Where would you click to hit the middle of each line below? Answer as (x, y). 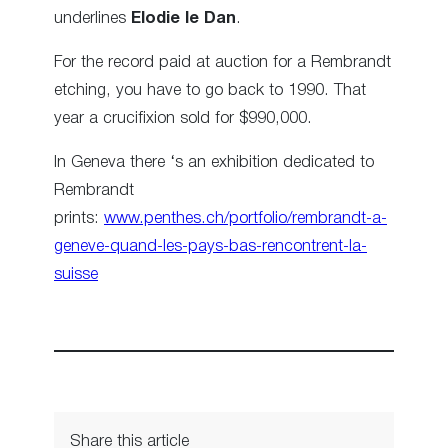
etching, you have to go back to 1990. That (210, 91)
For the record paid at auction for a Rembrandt (222, 63)
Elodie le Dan (183, 18)
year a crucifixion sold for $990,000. (183, 119)
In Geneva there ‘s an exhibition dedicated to (214, 163)
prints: (79, 219)
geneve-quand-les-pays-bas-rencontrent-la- (210, 247)
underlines (92, 18)
